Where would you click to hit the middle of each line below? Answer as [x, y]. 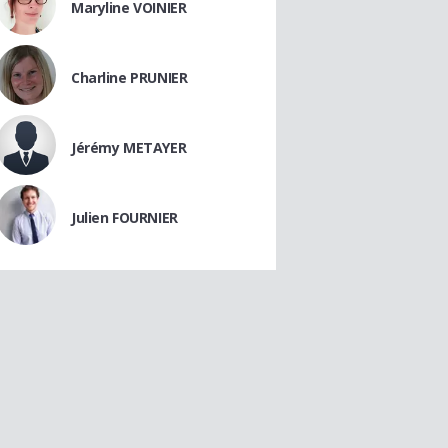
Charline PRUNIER [129, 77]
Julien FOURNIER [124, 217]
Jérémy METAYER [129, 147]
